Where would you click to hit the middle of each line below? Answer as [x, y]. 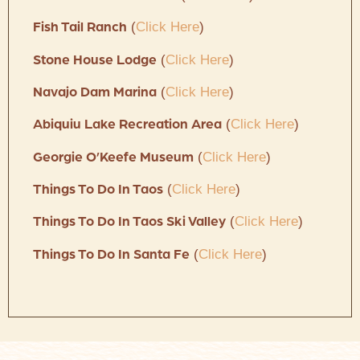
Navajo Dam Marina [95, 92]
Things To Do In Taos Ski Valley [129, 223]
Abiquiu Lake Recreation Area [127, 125]
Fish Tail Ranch [80, 28]
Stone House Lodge [95, 60]
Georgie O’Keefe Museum [113, 157]
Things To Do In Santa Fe [111, 255]
